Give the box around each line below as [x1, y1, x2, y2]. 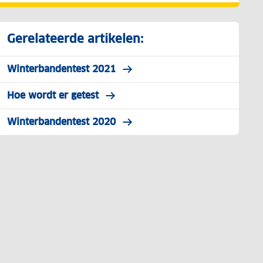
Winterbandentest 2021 [6, 63, 116, 75]
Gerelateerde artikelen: [6, 31, 143, 46]
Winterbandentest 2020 [6, 116, 116, 128]
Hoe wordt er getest [6, 89, 99, 102]
